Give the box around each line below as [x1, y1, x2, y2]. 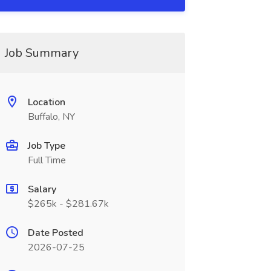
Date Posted [27, 226, 83, 240]
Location [27, 96, 65, 109]
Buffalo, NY [27, 110, 75, 123]
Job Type [27, 139, 65, 152]
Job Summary [4, 45, 79, 61]
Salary [27, 183, 56, 196]
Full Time [27, 154, 66, 167]
